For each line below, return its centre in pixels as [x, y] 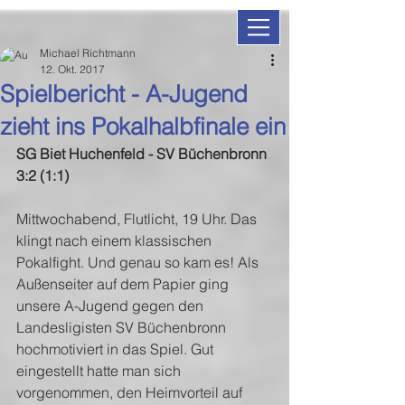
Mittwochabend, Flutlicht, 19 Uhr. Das [138, 219]
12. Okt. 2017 [72, 69]
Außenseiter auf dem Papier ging [124, 284]
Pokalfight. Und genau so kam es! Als [139, 262]
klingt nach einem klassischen [116, 240]
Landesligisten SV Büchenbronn [123, 327]
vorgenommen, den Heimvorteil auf [131, 392]
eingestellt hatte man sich [100, 371]
